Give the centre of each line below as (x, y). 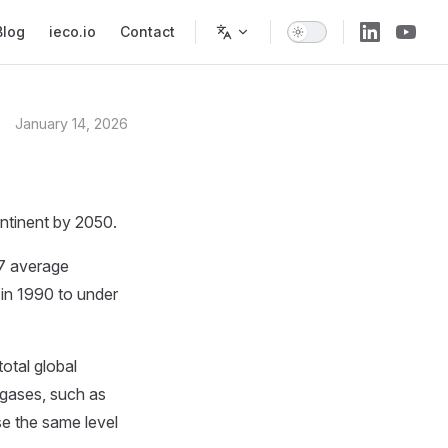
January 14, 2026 (71, 123)
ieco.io (72, 31)
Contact (147, 31)
